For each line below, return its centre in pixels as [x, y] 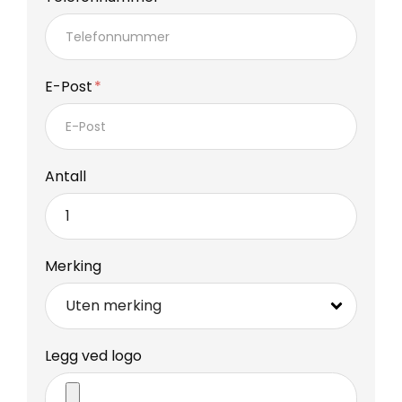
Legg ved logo [93, 355]
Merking [73, 266]
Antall [66, 176]
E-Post [70, 86]
